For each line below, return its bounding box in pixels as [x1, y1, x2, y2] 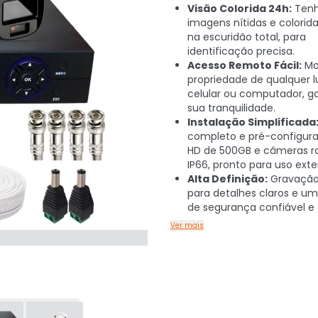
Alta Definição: [187, 172, 268, 186]
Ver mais [170, 220, 204, 231]
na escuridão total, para [187, 30, 306, 44]
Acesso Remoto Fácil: [187, 58, 302, 72]
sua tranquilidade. [187, 101, 275, 115]
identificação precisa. [187, 44, 295, 58]
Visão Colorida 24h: [187, 1, 292, 16]
